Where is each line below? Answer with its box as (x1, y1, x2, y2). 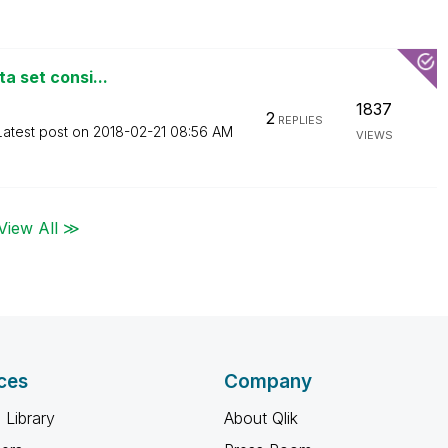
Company (224, 370, 312, 393)
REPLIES (274, 113, 323, 127)
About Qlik (224, 408, 298, 428)
